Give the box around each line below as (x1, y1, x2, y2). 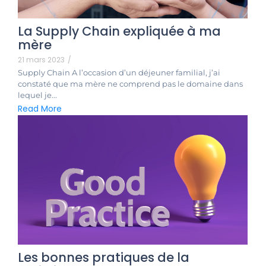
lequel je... (18, 90, 57, 100)
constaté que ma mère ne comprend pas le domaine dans (18, 78, 243, 88)
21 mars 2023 (18, 54, 65, 65)
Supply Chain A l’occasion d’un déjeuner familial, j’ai (18, 67, 220, 77)
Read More (18, 102, 62, 115)
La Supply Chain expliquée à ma (18, 22, 221, 40)
